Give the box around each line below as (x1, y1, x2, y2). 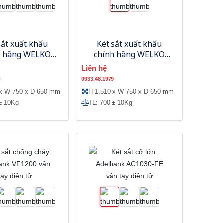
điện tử (115, 69, 143, 81)
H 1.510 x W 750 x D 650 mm (88, 87, 174, 95)
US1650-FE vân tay (95, 59, 164, 70)
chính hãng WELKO (94, 48, 165, 60)
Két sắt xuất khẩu (97, 38, 162, 49)
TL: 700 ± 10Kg (88, 98, 133, 106)
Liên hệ (81, 63, 107, 72)
